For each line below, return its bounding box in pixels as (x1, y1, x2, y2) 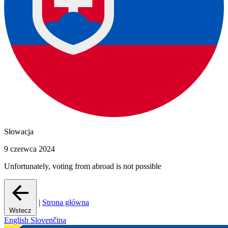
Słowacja (4, 127, 34, 136)
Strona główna (42, 198, 89, 207)
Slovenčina (31, 216, 66, 225)
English (4, 216, 31, 225)
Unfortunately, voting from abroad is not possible (4, 162, 161, 171)
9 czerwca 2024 (4, 145, 55, 154)
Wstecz (9, 207, 32, 215)
